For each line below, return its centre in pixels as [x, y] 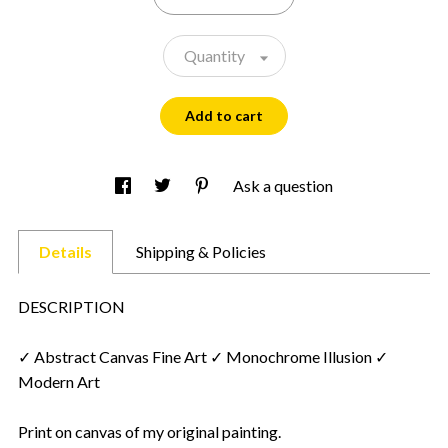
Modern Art [59, 381]
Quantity [214, 55]
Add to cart [224, 116]
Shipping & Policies [201, 251]
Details [65, 251]
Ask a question [283, 185]
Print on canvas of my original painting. [149, 431]
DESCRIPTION [71, 306]
